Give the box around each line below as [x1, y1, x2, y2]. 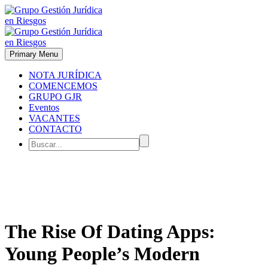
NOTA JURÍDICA [29, 70, 102, 80]
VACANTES [29, 113, 80, 123]
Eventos [29, 102, 59, 112]
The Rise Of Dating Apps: [5, 221, 215, 243]
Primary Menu [10, 50, 58, 59]
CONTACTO [29, 124, 82, 134]
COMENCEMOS [29, 81, 98, 91]
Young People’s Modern [5, 243, 200, 265]
